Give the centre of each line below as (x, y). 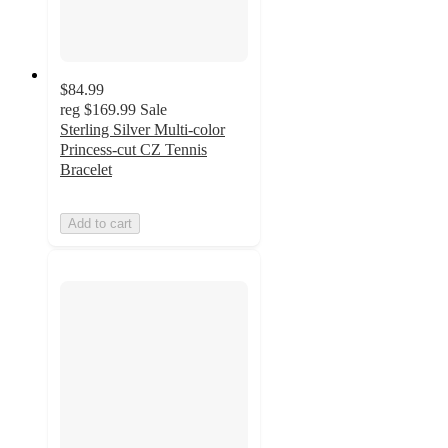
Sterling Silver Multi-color (142, 130)
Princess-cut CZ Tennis (133, 150)
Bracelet (86, 170)
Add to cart (100, 224)
